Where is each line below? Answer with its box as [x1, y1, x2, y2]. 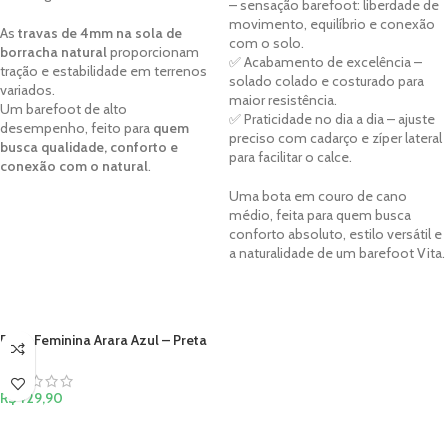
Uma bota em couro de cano [229, 187, 407, 206]
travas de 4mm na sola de [18, 24, 182, 43]
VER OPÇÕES [12, 419, 89, 436]
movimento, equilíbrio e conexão [229, 15, 435, 34]
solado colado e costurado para [229, 72, 424, 91]
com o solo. [229, 34, 304, 53]
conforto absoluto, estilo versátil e [229, 225, 442, 244]
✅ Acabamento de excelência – [229, 53, 422, 72]
